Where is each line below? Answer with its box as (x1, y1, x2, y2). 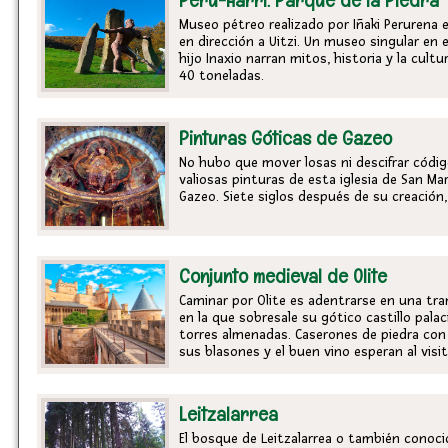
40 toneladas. (179, 67, 264, 84)
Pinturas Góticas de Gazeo (179, 125, 392, 151)
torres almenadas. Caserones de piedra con (179, 326, 446, 343)
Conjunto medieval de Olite (179, 263, 387, 289)
